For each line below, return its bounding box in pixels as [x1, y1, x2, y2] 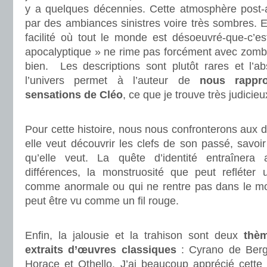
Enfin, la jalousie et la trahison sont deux [25, 229, 244, 241]
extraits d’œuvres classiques [25, 244, 176, 256]
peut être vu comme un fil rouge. [25, 195, 179, 207]
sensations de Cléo [25, 89, 123, 101]
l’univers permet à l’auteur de [25, 74, 190, 86]
